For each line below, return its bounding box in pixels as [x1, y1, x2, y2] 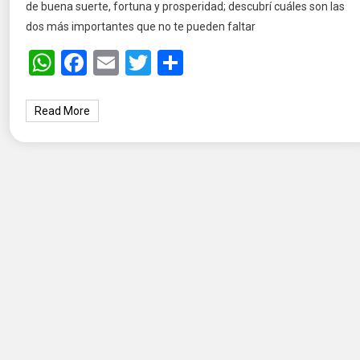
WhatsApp [55, 47, 171, 79]
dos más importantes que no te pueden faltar [26, 20, 256, 34]
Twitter [151, 47, 231, 79]
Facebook [87, 47, 194, 79]
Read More [35, 104, 91, 118]
